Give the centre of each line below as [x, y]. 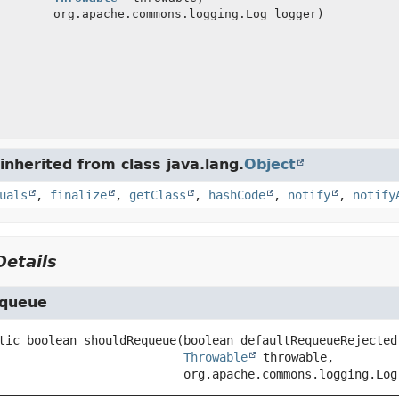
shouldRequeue [130, 340]
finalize [78, 195]
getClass [157, 195]
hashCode [236, 195]
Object [269, 164]
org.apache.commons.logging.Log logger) [188, 14]
